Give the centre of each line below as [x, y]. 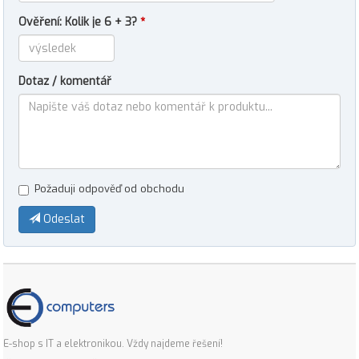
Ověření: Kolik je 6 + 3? [79, 22]
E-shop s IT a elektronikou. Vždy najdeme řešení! [113, 344]
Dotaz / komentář [65, 81]
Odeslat [63, 219]
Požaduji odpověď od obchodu [109, 189]
